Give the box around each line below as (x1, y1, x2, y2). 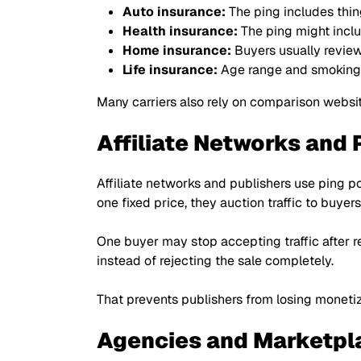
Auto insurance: (122, 3, 229, 20)
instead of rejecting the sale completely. (97, 252, 334, 269)
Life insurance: (122, 61, 218, 78)
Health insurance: (122, 23, 238, 39)
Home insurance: (122, 42, 234, 59)
